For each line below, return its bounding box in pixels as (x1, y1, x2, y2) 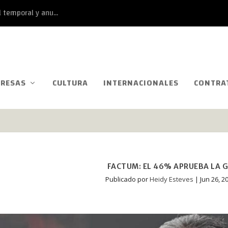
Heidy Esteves (149, 174, 193, 184)
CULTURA (52, 75, 88, 91)
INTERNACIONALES (103, 75, 179, 91)
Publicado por (105, 174, 150, 184)
